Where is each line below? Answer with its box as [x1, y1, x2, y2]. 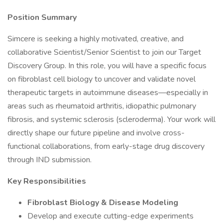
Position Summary [7, 12, 77, 23]
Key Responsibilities [7, 176, 86, 187]
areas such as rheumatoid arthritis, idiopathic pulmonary [7, 101, 196, 111]
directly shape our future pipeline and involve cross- [7, 127, 185, 138]
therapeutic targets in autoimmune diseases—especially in [7, 87, 208, 98]
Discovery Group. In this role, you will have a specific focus [7, 60, 207, 71]
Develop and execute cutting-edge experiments [27, 211, 194, 222]
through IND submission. [7, 154, 92, 165]
